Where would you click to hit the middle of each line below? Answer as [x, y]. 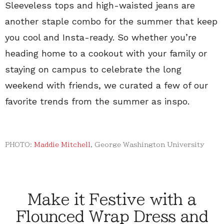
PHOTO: [19, 144]
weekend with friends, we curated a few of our [106, 85]
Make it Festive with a [112, 199]
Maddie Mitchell [62, 144]
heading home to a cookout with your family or [106, 53]
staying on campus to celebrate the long [93, 69]
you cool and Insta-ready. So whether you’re [101, 37]
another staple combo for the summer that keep [111, 21]
